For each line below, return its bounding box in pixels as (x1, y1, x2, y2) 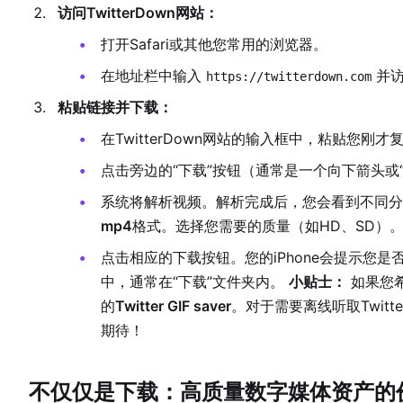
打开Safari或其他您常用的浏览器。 (101, 35, 327, 53)
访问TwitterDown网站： (58, 4, 219, 22)
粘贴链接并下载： (58, 98, 173, 116)
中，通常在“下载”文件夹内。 (101, 273, 289, 291)
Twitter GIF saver (115, 297, 231, 315)
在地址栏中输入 (101, 67, 206, 85)
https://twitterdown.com (206, 69, 372, 84)
